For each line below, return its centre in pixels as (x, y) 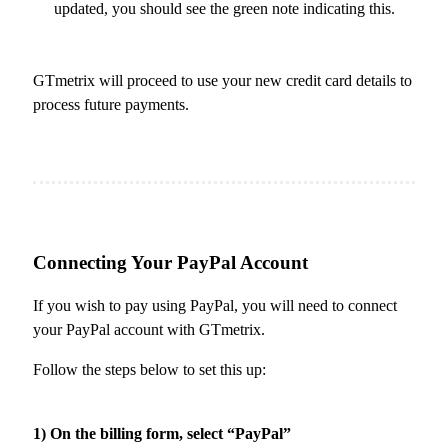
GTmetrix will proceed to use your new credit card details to (222, 80)
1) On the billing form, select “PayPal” (162, 434)
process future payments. (111, 104)
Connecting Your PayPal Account (170, 263)
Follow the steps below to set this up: (149, 370)
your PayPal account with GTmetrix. (149, 330)
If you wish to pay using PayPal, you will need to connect (215, 306)
